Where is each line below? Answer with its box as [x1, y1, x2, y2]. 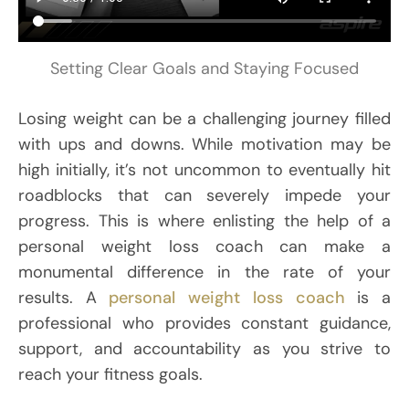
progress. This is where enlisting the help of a [18, 210, 391, 233]
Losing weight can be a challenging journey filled [18, 108, 391, 131]
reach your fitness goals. [18, 363, 207, 386]
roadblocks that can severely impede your [18, 184, 391, 207]
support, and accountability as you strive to [18, 338, 391, 361]
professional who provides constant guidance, [18, 312, 391, 335]
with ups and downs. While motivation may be [18, 133, 391, 156]
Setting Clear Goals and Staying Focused [50, 58, 359, 80]
